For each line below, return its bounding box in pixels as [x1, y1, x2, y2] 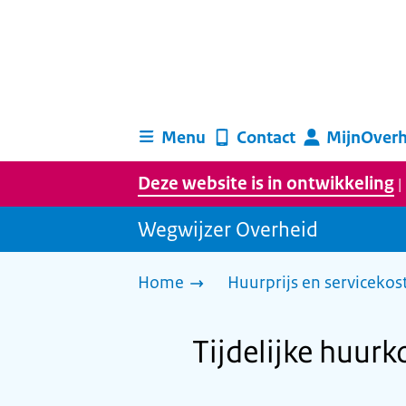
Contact [236, 126, 295, 149]
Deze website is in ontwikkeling [138, 172, 394, 195]
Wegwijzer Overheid [138, 216, 318, 243]
